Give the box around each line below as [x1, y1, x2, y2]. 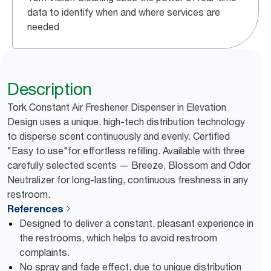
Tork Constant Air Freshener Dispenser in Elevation [7, 101, 226, 113]
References [7, 203, 64, 215]
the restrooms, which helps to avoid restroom [19, 232, 217, 244]
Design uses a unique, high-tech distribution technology [7, 116, 245, 128]
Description [7, 79, 92, 99]
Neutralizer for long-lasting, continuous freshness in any [7, 174, 248, 186]
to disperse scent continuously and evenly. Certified [7, 130, 230, 142]
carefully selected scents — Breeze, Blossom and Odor [7, 159, 250, 171]
